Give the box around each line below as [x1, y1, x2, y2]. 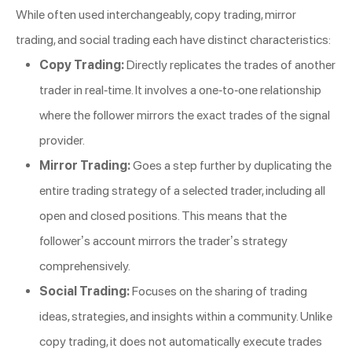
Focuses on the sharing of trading [130, 284, 307, 299]
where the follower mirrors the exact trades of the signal [39, 108, 330, 123]
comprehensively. [39, 258, 130, 274]
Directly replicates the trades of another [124, 57, 335, 73]
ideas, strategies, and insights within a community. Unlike [39, 309, 332, 324]
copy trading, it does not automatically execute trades [39, 334, 322, 350]
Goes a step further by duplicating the [130, 158, 332, 174]
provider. [39, 133, 85, 148]
